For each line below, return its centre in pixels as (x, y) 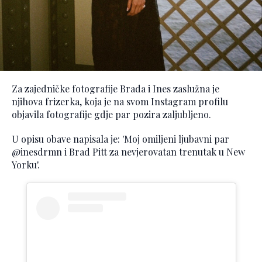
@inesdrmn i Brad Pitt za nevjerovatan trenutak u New (128, 151)
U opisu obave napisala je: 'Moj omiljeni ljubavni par (120, 139)
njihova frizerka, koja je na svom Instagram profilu (120, 101)
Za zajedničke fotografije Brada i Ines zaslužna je (116, 88)
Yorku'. (26, 164)
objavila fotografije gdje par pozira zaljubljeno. (111, 114)
